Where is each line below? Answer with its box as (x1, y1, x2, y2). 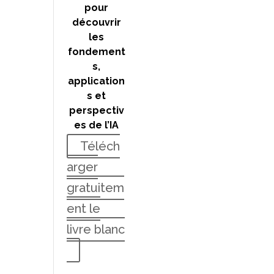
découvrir (72, 16, 121, 28)
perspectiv (68, 104, 124, 116)
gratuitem (67, 180, 125, 196)
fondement (67, 45, 125, 57)
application (68, 75, 125, 87)
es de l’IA (74, 119, 119, 131)
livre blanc (67, 222, 125, 237)
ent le (67, 201, 101, 217)
